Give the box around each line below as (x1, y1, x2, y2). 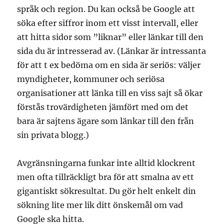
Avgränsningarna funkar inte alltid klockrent (17, 158, 196, 168)
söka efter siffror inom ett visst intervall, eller (17, 18, 198, 28)
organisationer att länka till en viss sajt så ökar (17, 88, 203, 98)
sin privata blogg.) (17, 130, 89, 140)
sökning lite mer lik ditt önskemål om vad (17, 200, 183, 210)
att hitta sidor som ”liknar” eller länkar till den (17, 32, 204, 42)
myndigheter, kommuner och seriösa (17, 74, 165, 84)
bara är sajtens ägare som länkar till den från (17, 116, 194, 126)
